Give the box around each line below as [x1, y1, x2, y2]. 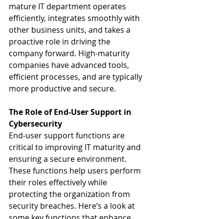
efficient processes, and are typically [9, 71, 144, 82]
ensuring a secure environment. [9, 153, 129, 164]
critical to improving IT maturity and [9, 142, 143, 153]
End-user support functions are [9, 130, 127, 141]
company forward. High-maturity [9, 48, 131, 59]
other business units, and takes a [9, 24, 132, 35]
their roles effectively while [9, 177, 109, 188]
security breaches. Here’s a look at [9, 200, 137, 211]
